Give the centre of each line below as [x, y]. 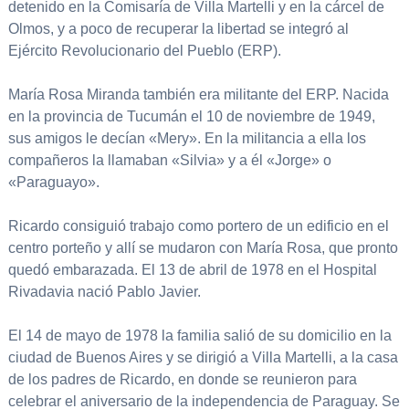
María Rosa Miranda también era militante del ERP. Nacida [198, 95]
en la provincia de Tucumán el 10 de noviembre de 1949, [191, 117]
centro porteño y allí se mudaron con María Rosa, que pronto [203, 248]
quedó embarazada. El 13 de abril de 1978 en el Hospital [192, 270]
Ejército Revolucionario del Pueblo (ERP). [144, 51]
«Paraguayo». [53, 183]
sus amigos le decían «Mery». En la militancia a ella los [187, 139]
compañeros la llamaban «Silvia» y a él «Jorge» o [169, 161]
